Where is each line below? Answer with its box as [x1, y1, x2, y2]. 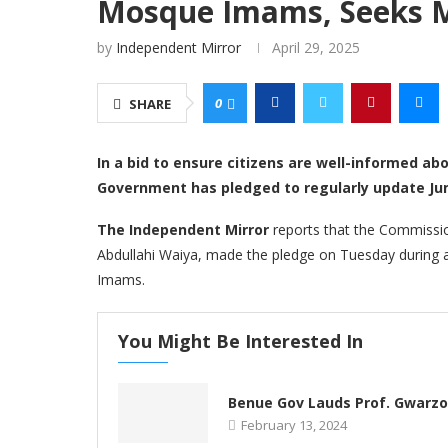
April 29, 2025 [272, 38, 360, 58]
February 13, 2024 [241, 416, 347, 435]
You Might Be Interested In [118, 329, 363, 354]
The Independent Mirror [97, 220, 269, 240]
